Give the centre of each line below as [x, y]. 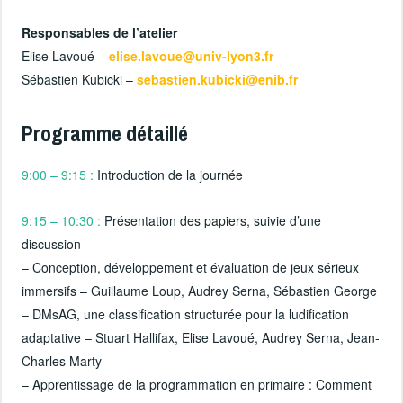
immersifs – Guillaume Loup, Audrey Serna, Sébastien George [200, 290]
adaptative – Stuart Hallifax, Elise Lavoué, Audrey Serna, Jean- [201, 337]
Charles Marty [62, 360]
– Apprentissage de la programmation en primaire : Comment [197, 384]
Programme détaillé [105, 133]
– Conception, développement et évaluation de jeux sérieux [191, 267]
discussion [52, 243]
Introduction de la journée [169, 174]
